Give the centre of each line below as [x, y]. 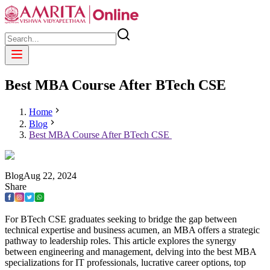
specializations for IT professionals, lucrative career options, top [125, 262]
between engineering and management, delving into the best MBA [130, 251]
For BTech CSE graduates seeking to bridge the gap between [121, 219]
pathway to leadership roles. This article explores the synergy [121, 240]
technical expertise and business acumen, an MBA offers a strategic [132, 230]
